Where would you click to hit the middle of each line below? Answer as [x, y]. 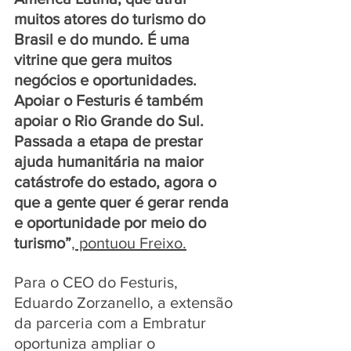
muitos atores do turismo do [112, 18]
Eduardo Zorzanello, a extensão [125, 302]
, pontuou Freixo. [129, 242]
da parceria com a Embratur [112, 322]
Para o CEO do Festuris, [98, 282]
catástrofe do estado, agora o [117, 181]
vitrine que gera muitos [95, 59]
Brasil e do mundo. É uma [104, 39]
